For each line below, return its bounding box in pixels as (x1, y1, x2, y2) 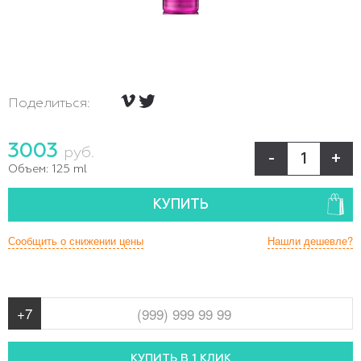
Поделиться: (8, 97, 90, 110)
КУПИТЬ (152, 198, 209, 212)
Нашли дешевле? (268, 233, 353, 248)
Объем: (8, 164, 48, 175)
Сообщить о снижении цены (8, 233, 143, 248)
